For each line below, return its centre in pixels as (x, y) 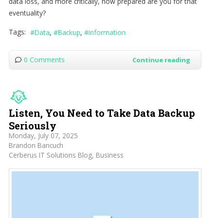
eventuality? (27, 13)
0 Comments (44, 60)
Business (109, 155)
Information (107, 33)
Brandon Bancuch (36, 145)
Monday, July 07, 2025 (43, 136)
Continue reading (161, 60)
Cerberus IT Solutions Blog (50, 155)
